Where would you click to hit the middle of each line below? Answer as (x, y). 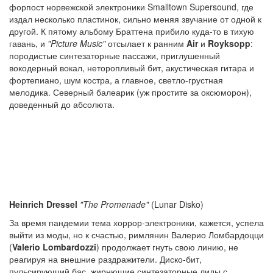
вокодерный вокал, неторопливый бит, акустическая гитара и (132, 68)
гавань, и (28, 43)
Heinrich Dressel (43, 204)
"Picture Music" (76, 43)
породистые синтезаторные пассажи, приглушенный (115, 55)
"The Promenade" (114, 204)
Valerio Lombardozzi (54, 247)
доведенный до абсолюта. (62, 104)
